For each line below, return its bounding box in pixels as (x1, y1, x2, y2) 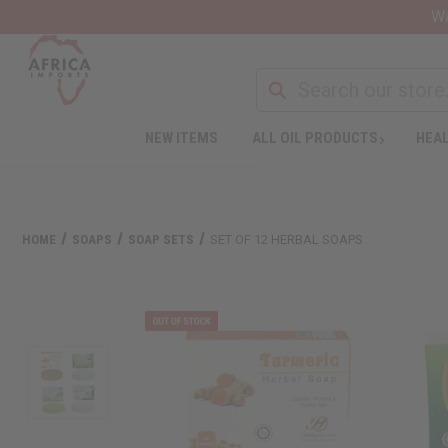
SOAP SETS (128, 231, 195, 247)
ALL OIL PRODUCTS (251, 128, 378, 147)
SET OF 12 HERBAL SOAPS (210, 231, 364, 247)
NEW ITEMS (144, 128, 218, 147)
